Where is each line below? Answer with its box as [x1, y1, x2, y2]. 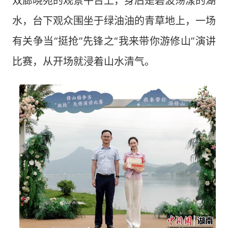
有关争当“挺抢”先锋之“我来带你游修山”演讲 [12, 35, 216, 47]
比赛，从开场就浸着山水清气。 [12, 55, 155, 68]
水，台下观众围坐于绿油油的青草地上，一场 [12, 15, 216, 27]
